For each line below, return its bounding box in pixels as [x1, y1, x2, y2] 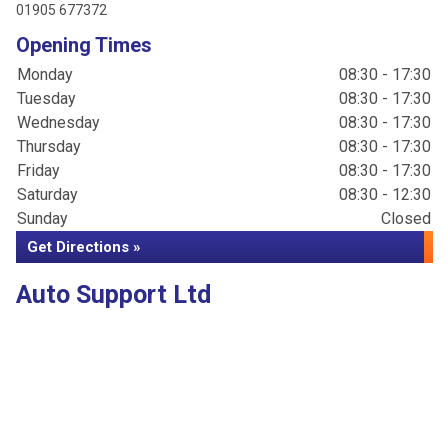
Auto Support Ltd [16, 280, 211, 310]
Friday [17, 161, 60, 181]
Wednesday [17, 113, 100, 133]
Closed [381, 209, 431, 229]
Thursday [17, 137, 81, 157]
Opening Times [16, 33, 152, 58]
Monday [17, 65, 73, 85]
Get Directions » [27, 238, 141, 257]
